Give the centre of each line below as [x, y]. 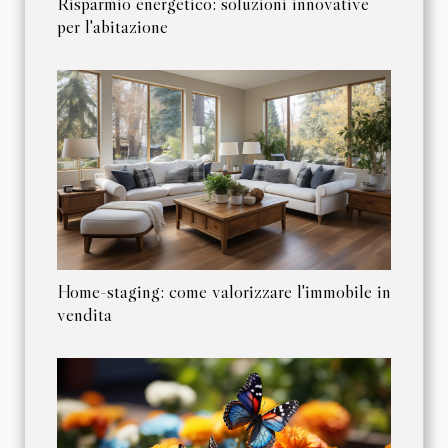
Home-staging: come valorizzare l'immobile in [224, 291]
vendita [84, 314]
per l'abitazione [112, 26]
